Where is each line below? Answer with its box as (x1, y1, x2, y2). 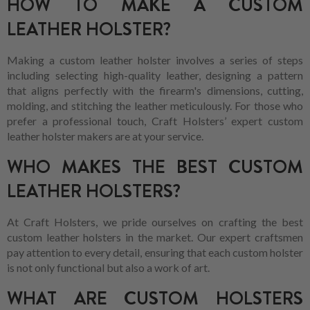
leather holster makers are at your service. (7, 129, 203, 143)
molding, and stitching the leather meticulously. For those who (7, 98, 303, 112)
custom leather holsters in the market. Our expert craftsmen (7, 230, 303, 244)
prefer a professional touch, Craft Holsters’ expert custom (7, 113, 303, 127)
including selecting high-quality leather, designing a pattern (7, 68, 303, 82)
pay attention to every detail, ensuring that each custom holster (7, 245, 303, 259)
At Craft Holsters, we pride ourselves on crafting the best (7, 215, 303, 228)
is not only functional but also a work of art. (7, 260, 210, 274)
